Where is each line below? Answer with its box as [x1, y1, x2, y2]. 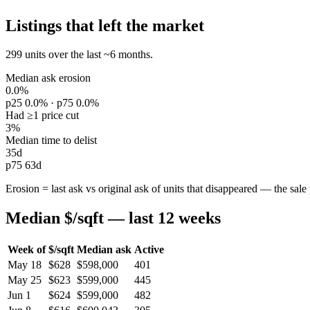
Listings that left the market [6, 16, 204, 35]
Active [134, 244, 164, 256]
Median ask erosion [6, 72, 91, 84]
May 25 [8, 274, 42, 286]
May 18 [8, 259, 42, 271]
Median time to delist [6, 134, 97, 147]
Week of [8, 244, 46, 256]
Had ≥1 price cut [6, 109, 79, 122]
